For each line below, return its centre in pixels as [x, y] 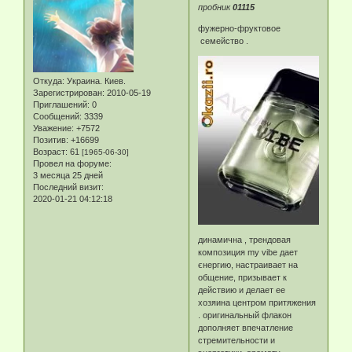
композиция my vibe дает [248, 253]
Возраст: [50, 152]
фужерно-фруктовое [241, 29]
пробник [216, 7]
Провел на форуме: [72, 164]
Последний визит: [68, 187]
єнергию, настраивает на [248, 265]
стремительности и [237, 341]
